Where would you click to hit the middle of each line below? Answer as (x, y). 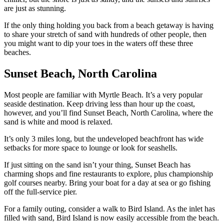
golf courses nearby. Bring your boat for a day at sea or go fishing (107, 183)
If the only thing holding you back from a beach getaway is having (109, 25)
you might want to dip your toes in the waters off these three (98, 43)
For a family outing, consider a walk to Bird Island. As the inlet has (109, 209)
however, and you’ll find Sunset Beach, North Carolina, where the (108, 113)
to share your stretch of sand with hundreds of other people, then (105, 34)
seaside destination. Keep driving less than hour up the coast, (99, 104)
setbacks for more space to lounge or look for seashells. (91, 148)
